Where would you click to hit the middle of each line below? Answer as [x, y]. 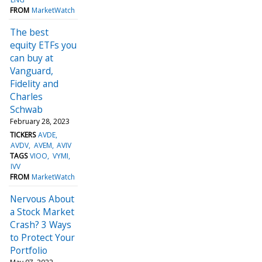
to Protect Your [42, 237]
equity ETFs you [43, 45]
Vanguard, [32, 70]
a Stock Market [42, 211]
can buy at [32, 58]
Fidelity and [34, 83]
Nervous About [42, 199]
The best [29, 32]
